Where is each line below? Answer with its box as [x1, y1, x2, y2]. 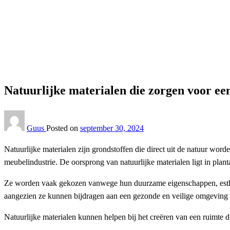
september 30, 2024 [80, 123, 144, 132]
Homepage [25, 12, 60, 22]
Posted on [46, 123, 78, 132]
